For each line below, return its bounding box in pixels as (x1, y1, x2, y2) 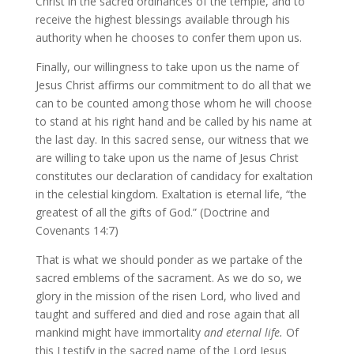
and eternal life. (203, 325, 283, 340)
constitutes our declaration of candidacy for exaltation (35, 168, 313, 183)
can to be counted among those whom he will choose (35, 96, 312, 111)
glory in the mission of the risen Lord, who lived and (35, 288, 300, 303)
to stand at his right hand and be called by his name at (35, 114, 312, 129)
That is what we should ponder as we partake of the (35, 252, 303, 267)
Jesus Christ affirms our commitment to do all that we (35, 77, 311, 92)
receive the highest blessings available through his (35, 12, 290, 27)
